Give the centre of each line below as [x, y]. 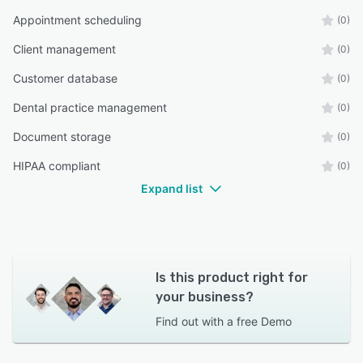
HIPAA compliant [57, 166]
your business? [204, 297]
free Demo [264, 322]
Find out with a [194, 322]
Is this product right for [231, 278]
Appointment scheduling [77, 20]
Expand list [172, 189]
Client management [64, 49]
